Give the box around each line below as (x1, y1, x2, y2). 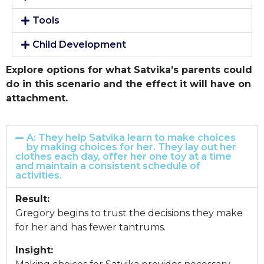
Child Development (32, 38, 127, 50)
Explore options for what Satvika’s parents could (6, 64, 252, 75)
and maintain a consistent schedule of (15, 160, 200, 172)
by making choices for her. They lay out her (27, 141, 237, 153)
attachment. (6, 92, 68, 104)
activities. (15, 170, 62, 181)
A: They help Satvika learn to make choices (27, 132, 236, 144)
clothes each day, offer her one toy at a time (15, 151, 232, 163)
